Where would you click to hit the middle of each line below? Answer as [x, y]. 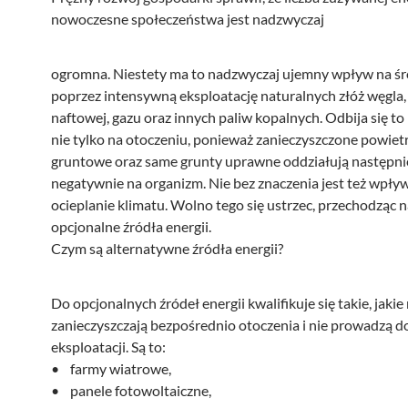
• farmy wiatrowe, [111, 368]
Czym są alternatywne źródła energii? [167, 248]
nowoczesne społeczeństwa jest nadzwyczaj [188, 19]
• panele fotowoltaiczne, [131, 390]
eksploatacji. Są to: [108, 347]
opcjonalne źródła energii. [131, 226]
